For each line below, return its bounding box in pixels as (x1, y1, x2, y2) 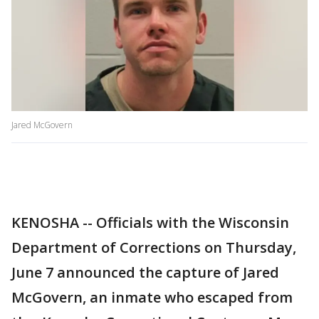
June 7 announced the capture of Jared (11, 263, 279, 283)
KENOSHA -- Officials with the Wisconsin (11, 213, 289, 233)
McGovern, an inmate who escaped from (11, 288, 293, 308)
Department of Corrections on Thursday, (11, 238, 296, 258)
